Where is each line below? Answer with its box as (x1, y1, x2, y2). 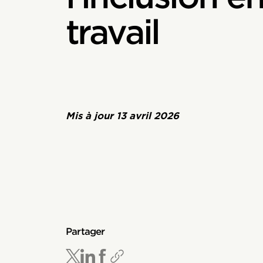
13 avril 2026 (116, 110, 179, 122)
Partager (66, 226, 105, 237)
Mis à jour (66, 110, 116, 122)
